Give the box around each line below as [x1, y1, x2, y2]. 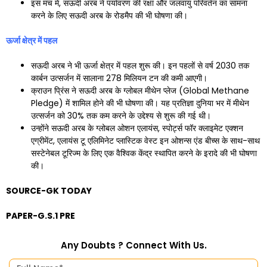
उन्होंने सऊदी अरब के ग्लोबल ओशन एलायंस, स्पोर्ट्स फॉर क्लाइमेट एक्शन [31, 122, 243, 134]
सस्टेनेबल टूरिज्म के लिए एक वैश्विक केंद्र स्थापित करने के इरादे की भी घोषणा [31, 147, 257, 159]
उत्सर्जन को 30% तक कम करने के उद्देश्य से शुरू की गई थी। [31, 109, 211, 122]
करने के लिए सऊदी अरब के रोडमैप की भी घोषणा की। [31, 9, 188, 21]
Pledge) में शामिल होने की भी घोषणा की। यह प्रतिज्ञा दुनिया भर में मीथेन [31, 97, 249, 109]
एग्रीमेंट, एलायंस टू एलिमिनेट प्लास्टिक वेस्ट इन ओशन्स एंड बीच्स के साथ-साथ [31, 134, 260, 147]
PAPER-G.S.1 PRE [6, 209, 75, 222]
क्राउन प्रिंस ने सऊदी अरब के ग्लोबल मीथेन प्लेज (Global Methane [31, 84, 249, 97]
